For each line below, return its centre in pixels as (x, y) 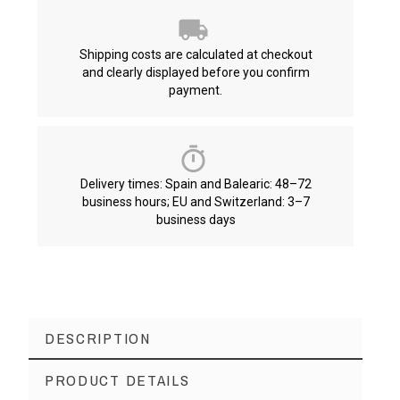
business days (196, 219)
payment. (196, 90)
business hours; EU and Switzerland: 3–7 (196, 201)
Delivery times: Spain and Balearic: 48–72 (196, 183)
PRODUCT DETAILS (117, 379)
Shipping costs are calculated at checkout (196, 54)
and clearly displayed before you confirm (196, 72)
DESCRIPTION (97, 337)
